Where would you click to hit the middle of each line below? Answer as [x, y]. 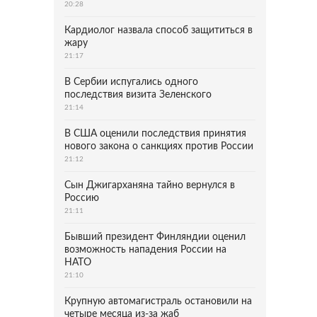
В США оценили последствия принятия [155, 134]
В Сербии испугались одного [131, 82]
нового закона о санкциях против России [159, 146]
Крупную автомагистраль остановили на [158, 301]
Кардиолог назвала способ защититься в [158, 30]
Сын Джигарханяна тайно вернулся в [150, 185]
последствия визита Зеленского [138, 95]
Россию [82, 198]
